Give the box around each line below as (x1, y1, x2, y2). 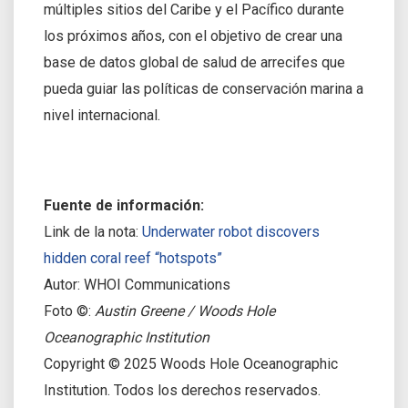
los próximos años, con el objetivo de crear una (44, 26, 342, 45)
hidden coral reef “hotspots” (44, 249, 222, 267)
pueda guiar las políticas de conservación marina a (44, 79, 363, 97)
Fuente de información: (44, 196, 204, 214)
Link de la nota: (44, 222, 142, 240)
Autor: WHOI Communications (44, 275, 230, 293)
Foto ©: (44, 301, 95, 320)
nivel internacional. (44, 106, 160, 124)
